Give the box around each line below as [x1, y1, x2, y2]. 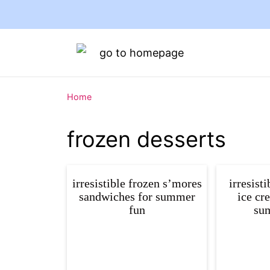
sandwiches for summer [78, 190, 195, 203]
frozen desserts [67, 126, 226, 152]
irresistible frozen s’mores [72, 177, 202, 190]
